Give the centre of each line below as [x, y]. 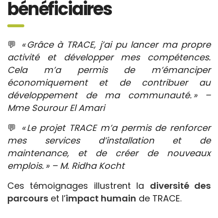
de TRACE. [159, 198]
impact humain [101, 198]
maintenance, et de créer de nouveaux [109, 153]
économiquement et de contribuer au [109, 82]
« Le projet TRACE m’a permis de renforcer [116, 128]
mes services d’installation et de [109, 140]
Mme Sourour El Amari [56, 108]
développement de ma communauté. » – [109, 95]
